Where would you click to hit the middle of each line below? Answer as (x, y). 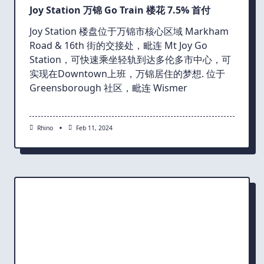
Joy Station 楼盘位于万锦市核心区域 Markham (129, 32)
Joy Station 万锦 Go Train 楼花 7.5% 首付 (120, 10)
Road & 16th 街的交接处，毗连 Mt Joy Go (118, 46)
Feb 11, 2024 (94, 128)
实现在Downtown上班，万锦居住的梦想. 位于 (127, 74)
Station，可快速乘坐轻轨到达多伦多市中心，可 (130, 60)
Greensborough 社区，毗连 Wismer (108, 88)
